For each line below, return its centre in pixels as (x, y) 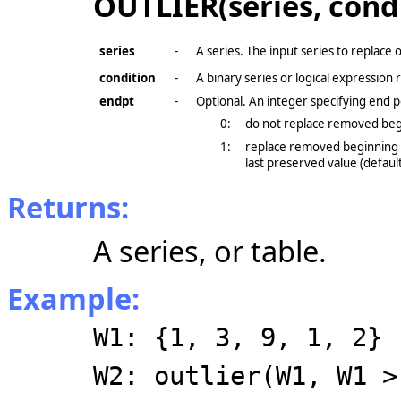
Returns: (68, 207)
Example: (73, 299)
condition (128, 78)
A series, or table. (210, 251)
